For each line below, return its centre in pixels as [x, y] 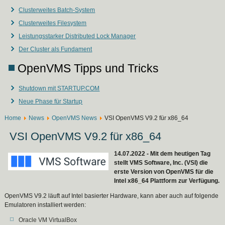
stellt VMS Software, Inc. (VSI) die [161, 163]
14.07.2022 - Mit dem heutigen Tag [162, 154]
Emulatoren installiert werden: [45, 205]
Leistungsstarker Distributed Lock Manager [77, 36]
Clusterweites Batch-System [57, 10]
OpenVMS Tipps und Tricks [88, 68]
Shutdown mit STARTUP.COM [59, 88]
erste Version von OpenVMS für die [164, 172]
